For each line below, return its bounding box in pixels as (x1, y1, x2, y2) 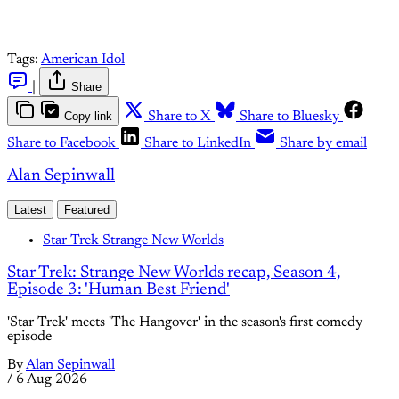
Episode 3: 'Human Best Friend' (7, 281, 230, 299)
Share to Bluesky (240, 110, 339, 124)
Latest (14, 203, 46, 217)
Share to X (148, 110, 211, 124)
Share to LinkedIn (144, 136, 251, 151)
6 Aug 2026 (16, 371, 87, 387)
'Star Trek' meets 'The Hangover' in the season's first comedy (7, 314, 362, 330)
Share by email (280, 136, 367, 151)
